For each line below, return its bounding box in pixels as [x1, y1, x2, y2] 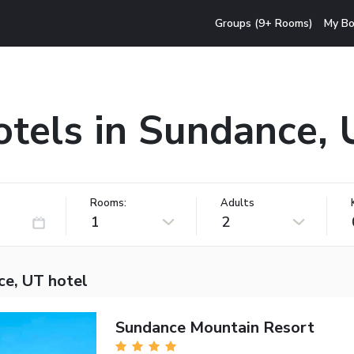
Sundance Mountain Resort [115, 316, 314, 338]
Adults [220, 195, 254, 210]
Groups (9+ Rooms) [215, 15, 314, 31]
